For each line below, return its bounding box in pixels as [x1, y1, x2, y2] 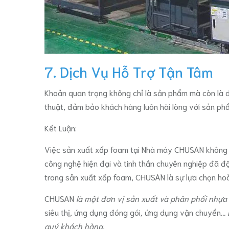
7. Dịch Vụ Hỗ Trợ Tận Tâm [44, 62, 213, 80]
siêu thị [44, 207, 70, 217]
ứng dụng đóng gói [74, 207, 141, 217]
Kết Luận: [44, 122, 77, 133]
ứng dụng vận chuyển [145, 207, 221, 217]
